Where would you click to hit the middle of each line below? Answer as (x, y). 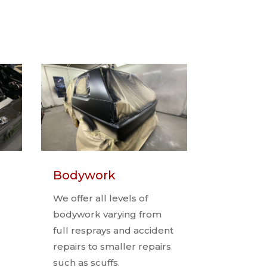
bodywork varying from (107, 215)
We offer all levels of (100, 198)
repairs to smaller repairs (112, 247)
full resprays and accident (113, 231)
